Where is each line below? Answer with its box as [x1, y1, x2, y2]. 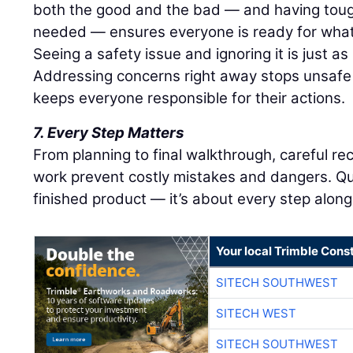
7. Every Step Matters [33, 123, 185, 142]
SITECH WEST [215, 305, 296, 321]
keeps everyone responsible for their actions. [33, 88, 346, 107]
